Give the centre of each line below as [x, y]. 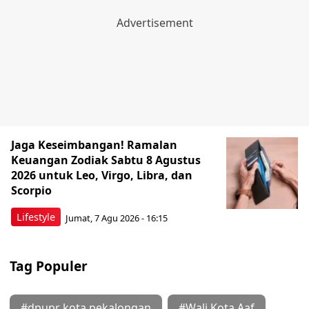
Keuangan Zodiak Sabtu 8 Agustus [106, 160]
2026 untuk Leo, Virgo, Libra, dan [102, 176]
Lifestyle [36, 217]
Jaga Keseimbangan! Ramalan [94, 145]
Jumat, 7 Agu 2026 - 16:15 [117, 218]
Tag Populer [49, 266]
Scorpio [31, 191]
